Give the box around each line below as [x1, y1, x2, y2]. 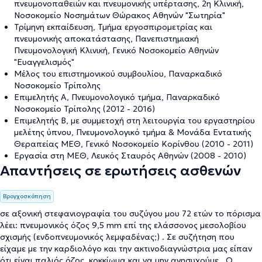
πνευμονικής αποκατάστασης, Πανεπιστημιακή [14, 33, 199, 44]
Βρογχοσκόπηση [3, 192, 51, 200]
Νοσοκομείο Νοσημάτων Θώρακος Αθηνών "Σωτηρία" [14, 10, 225, 20]
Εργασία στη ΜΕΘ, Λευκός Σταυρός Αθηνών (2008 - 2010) [14, 150, 246, 161]
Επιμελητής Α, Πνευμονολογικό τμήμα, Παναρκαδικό [14, 92, 220, 102]
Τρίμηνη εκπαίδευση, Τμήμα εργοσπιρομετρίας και [14, 22, 212, 32]
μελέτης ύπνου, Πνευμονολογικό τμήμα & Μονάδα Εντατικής [14, 127, 251, 137]
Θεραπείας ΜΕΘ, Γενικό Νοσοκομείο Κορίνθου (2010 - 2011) [14, 139, 253, 149]
